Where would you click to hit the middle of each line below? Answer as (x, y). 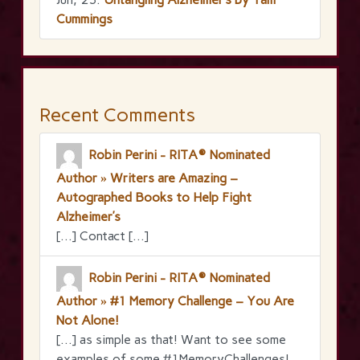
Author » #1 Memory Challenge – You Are (175, 301)
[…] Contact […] (102, 235)
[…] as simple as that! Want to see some (171, 339)
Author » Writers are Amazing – (147, 178)
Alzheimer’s (88, 216)
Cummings (84, 18)
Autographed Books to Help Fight (154, 197)
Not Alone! (88, 320)
